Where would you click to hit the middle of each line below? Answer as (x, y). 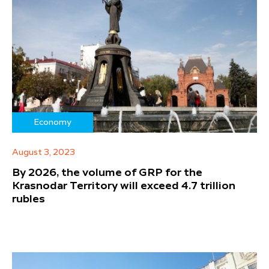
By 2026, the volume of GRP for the (107, 173)
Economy (53, 123)
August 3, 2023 (44, 153)
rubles (29, 200)
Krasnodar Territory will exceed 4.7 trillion (124, 186)
